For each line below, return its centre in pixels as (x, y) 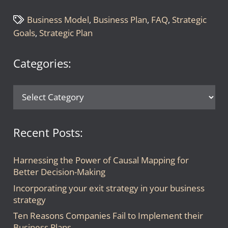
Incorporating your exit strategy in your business (109, 188)
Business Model (58, 20)
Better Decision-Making (59, 172)
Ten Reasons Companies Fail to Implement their (108, 216)
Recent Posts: (48, 132)
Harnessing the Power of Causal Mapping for (101, 160)
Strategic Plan (66, 33)
